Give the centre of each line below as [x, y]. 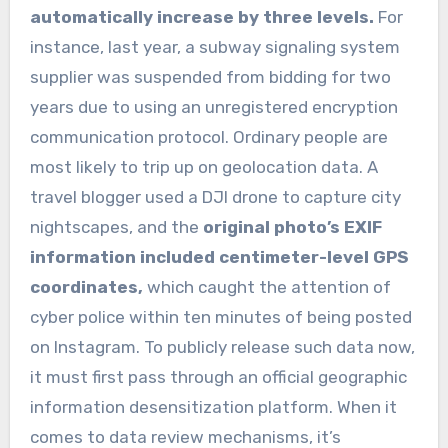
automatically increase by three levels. [201, 16]
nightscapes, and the [116, 226]
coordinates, [86, 286]
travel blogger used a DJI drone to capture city [215, 196]
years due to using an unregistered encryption [213, 106]
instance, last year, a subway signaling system [214, 46]
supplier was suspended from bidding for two [210, 76]
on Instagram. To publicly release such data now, [222, 346]
